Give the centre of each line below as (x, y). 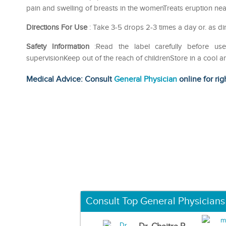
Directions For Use (57, 27)
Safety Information (58, 46)
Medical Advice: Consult (70, 79)
